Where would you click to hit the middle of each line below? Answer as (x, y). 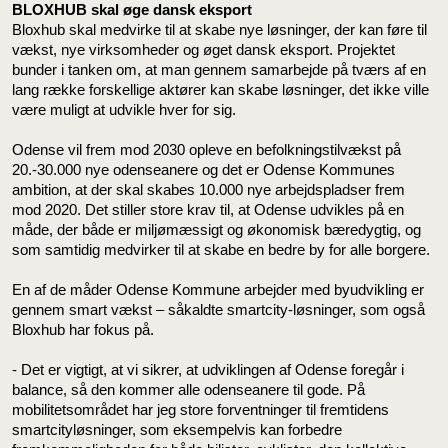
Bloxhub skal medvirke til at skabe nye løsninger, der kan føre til (219, 29)
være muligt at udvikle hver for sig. (124, 109)
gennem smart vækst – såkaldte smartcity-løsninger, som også (218, 309)
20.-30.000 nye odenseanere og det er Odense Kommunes (203, 169)
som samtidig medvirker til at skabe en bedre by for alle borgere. (221, 249)
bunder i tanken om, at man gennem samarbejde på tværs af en (219, 69)
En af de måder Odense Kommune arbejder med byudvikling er (218, 289)
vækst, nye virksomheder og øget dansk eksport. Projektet (203, 49)
